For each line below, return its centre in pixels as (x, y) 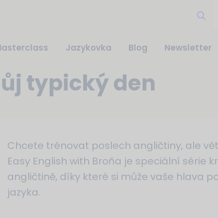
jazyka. (24, 192)
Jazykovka (88, 48)
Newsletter (188, 48)
